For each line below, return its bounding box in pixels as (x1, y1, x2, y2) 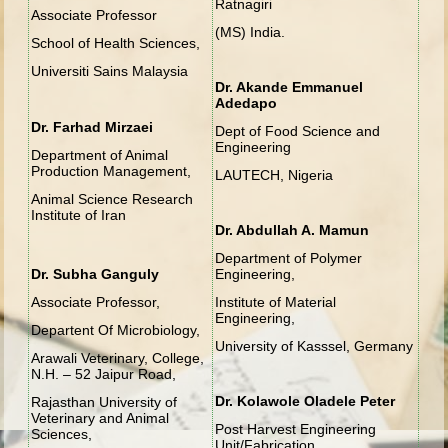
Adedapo (215, 94, 278, 111)
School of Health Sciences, (31, 34, 201, 51)
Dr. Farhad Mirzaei (31, 118, 154, 135)
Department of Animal (31, 146, 169, 163)
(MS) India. (215, 23, 286, 40)
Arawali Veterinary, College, (31, 349, 205, 366)
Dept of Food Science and (215, 122, 381, 139)
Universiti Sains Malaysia (31, 62, 189, 79)
